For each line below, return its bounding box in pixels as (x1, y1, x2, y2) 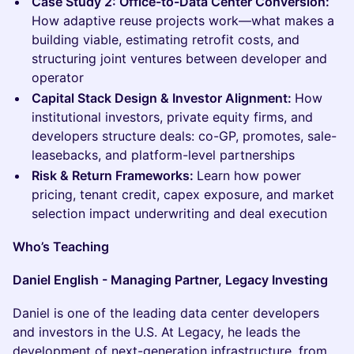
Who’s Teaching (13, 239, 109, 254)
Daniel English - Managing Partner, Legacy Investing (13, 272, 328, 288)
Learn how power (197, 168, 301, 183)
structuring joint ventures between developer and (32, 51, 327, 66)
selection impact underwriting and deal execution (32, 205, 327, 221)
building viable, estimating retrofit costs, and (32, 32, 299, 47)
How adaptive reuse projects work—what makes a (32, 13, 334, 28)
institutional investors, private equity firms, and (32, 109, 313, 125)
